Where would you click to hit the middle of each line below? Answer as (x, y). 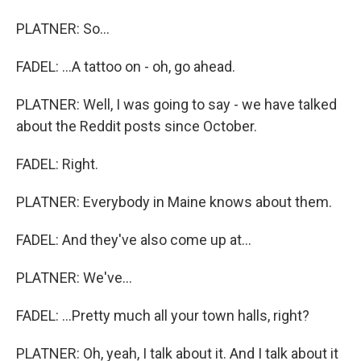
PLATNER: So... (63, 29)
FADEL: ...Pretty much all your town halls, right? (163, 315)
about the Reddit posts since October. (137, 126)
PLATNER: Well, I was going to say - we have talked (176, 104)
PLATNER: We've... (74, 278)
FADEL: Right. (57, 164)
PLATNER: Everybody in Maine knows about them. (174, 202)
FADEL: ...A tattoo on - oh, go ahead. (126, 66)
